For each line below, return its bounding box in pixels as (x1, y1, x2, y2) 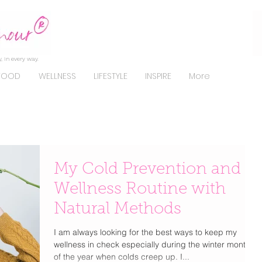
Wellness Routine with (54, 181, 226, 198)
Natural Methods (54, 201, 181, 218)
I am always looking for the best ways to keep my (54, 227, 237, 237)
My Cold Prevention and (54, 161, 241, 178)
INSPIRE (145, 70, 171, 82)
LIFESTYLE (94, 70, 127, 82)
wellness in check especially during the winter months (54, 239, 254, 250)
